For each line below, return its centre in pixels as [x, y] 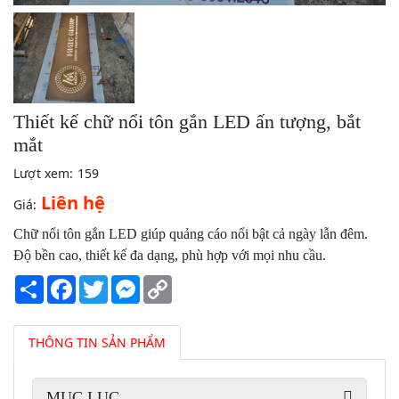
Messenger [173, 281]
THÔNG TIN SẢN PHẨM [97, 342]
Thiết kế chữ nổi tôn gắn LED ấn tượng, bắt [187, 121]
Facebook [103, 281]
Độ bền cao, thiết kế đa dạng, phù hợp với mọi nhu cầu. [170, 255]
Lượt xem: [43, 173]
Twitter [129, 281]
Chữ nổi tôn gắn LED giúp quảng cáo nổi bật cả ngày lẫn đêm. [191, 233]
